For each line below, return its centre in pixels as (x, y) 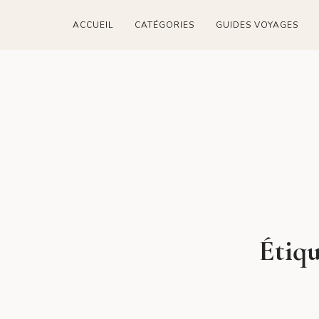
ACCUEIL (93, 25)
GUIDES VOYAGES (257, 25)
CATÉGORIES (164, 25)
